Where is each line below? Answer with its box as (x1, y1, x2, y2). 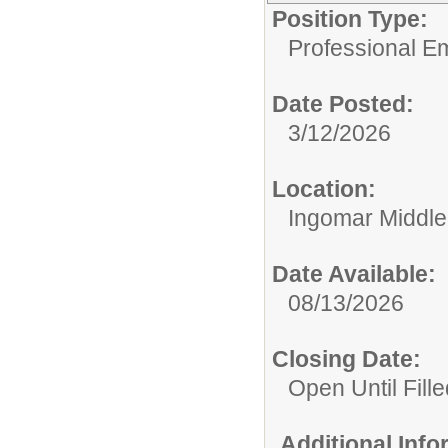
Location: (272, 176, 376, 203)
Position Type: (272, 6, 428, 33)
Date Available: (272, 261, 436, 288)
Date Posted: (272, 91, 414, 118)
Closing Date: (272, 346, 421, 373)
